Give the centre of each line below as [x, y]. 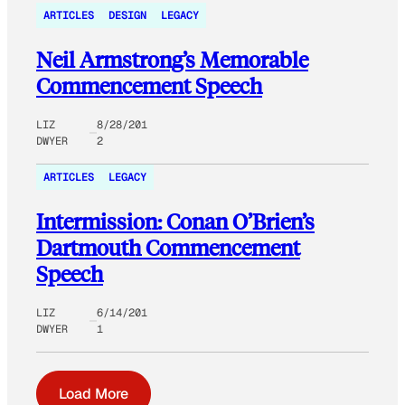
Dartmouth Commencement [168, 247]
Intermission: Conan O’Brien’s [175, 221]
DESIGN [127, 15]
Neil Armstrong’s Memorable [172, 59]
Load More [94, 393]
